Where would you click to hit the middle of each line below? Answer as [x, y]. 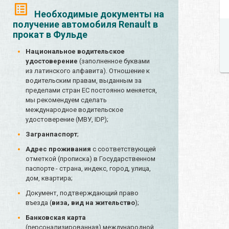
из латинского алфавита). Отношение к [88, 71]
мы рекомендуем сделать [66, 100]
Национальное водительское [75, 52]
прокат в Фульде [50, 35]
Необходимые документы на [99, 14]
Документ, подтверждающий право [82, 193]
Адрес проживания [58, 149]
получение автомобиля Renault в [85, 25]
